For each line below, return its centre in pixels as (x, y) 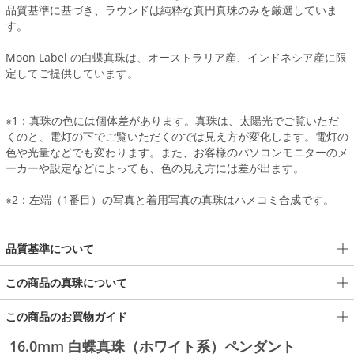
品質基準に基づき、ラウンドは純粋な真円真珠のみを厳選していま (171, 9)
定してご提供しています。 (72, 73)
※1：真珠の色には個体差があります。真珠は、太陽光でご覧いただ (172, 120)
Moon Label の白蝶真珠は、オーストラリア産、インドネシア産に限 (176, 57)
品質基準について (50, 248)
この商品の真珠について (66, 282)
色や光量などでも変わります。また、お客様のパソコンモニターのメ (177, 152)
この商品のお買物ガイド (66, 316)
